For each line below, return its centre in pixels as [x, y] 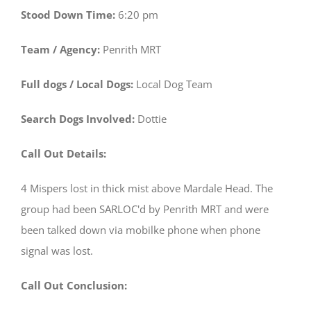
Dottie [152, 118]
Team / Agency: [62, 49]
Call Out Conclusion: [74, 285]
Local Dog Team [174, 84]
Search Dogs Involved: [79, 118]
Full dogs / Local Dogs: [78, 84]
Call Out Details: [64, 153]
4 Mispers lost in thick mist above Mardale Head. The [147, 188]
